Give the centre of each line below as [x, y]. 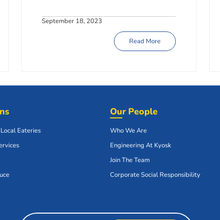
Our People [134, 112]
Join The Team [130, 160]
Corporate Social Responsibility [155, 175]
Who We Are [128, 131]
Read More [145, 41]
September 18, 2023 [72, 21]
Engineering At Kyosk [141, 146]
